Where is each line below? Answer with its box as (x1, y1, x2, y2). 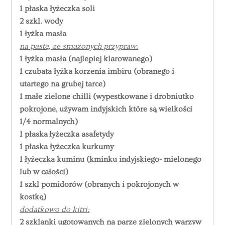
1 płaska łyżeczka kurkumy (20, 142, 114, 152)
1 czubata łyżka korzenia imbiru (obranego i (20, 67, 175, 76)
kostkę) (20, 192, 47, 202)
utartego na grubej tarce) (20, 79, 106, 89)
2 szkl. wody (20, 17, 63, 26)
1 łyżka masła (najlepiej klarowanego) (20, 54, 153, 64)
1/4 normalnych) (20, 117, 78, 127)
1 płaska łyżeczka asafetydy (20, 130, 114, 139)
